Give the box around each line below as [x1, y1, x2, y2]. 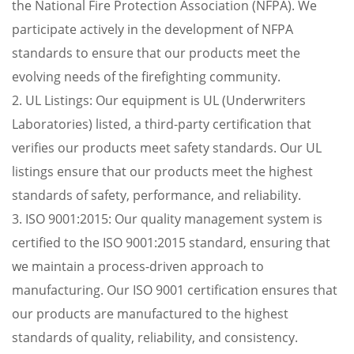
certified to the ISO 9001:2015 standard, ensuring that [12, 234, 330, 251]
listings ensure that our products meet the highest [12, 163, 313, 180]
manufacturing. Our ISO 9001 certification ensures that [12, 281, 337, 299]
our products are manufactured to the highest [12, 305, 288, 322]
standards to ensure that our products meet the [12, 44, 300, 62]
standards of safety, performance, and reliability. [12, 186, 301, 204]
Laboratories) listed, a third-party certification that [12, 115, 311, 133]
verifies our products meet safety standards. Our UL [12, 139, 322, 156]
